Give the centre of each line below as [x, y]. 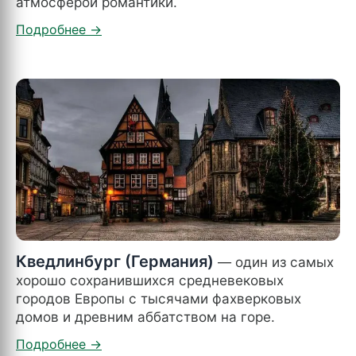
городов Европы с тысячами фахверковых [159, 298]
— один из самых [274, 261]
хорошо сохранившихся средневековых [150, 280]
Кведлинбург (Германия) [115, 261]
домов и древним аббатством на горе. [145, 316]
